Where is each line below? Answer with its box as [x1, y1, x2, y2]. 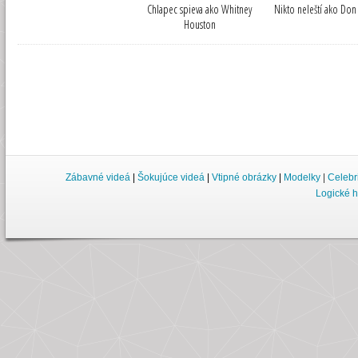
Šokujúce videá [137, 171, 205, 183]
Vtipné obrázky [212, 171, 276, 183]
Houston [183, 16, 216, 32]
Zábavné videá [66, 171, 130, 183]
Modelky [284, 171, 320, 183]
